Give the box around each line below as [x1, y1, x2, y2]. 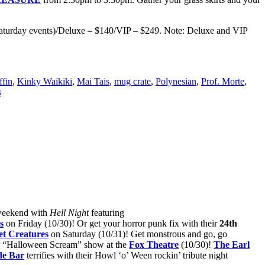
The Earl [214, 240, 250, 250]
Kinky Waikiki [17, 76, 72, 86]
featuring [89, 208, 124, 218]
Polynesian [156, 76, 196, 86]
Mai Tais [77, 76, 109, 86]
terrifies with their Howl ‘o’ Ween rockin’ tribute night [24, 250, 228, 261]
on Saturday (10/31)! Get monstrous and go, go [49, 229, 227, 240]
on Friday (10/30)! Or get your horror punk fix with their [4, 218, 219, 229]
